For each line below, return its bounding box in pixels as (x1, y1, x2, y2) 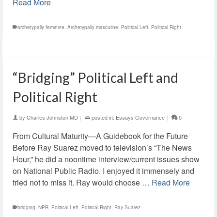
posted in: (90, 113, 116, 121)
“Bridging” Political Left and (13, 69, 178, 86)
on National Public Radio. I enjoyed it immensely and (13, 165, 194, 176)
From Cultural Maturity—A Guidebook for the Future (13, 130, 188, 141)
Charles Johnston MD (27, 113, 78, 121)
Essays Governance (116, 113, 165, 121)
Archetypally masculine (67, 24, 118, 31)
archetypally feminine (17, 24, 64, 31)
